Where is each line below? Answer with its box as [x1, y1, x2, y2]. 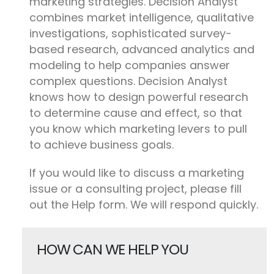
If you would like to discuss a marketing [29, 165, 244, 180]
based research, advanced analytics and [29, 42, 254, 57]
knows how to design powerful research [29, 89, 248, 105]
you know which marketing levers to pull [29, 121, 247, 136]
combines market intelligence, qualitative [29, 10, 254, 25]
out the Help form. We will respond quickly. [29, 197, 258, 212]
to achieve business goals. [29, 137, 174, 152]
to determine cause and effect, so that [29, 105, 242, 120]
